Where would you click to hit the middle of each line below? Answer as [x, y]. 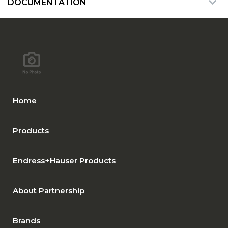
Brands [26, 220]
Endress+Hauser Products [64, 160]
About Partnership [49, 190]
